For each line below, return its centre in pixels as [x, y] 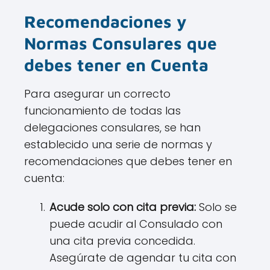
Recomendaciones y [105, 22]
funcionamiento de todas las [102, 111]
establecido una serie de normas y [118, 145]
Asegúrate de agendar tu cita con [143, 258]
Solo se [216, 207]
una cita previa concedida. [122, 241]
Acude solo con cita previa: [123, 207]
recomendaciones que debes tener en [128, 162]
